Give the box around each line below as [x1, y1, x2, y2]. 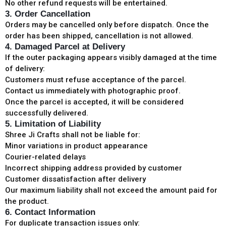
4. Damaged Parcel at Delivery [5, 42, 125, 51]
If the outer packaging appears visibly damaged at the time [5, 53, 217, 62]
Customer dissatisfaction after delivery [5, 175, 146, 184]
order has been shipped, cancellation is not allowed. [5, 31, 193, 40]
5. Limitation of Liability [5, 119, 101, 129]
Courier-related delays [5, 152, 86, 161]
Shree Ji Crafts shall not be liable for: [5, 130, 140, 139]
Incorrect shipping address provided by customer [5, 163, 182, 173]
